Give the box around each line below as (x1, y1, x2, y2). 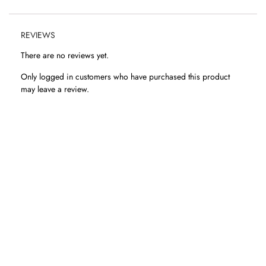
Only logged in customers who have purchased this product (21, 71, 230, 83)
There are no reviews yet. (21, 49, 109, 62)
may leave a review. (21, 83, 89, 96)
